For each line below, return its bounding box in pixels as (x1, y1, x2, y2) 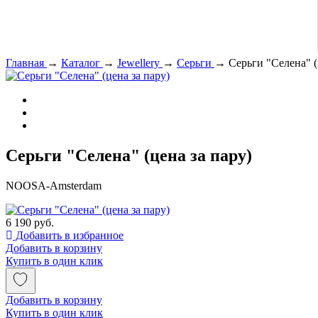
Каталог (61, 57, 100, 69)
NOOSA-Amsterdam (6, 179, 102, 192)
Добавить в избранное (13, 229, 124, 241)
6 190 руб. (6, 216, 54, 229)
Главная (6, 57, 44, 69)
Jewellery (117, 57, 160, 69)
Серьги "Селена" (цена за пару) (6, 146, 252, 165)
